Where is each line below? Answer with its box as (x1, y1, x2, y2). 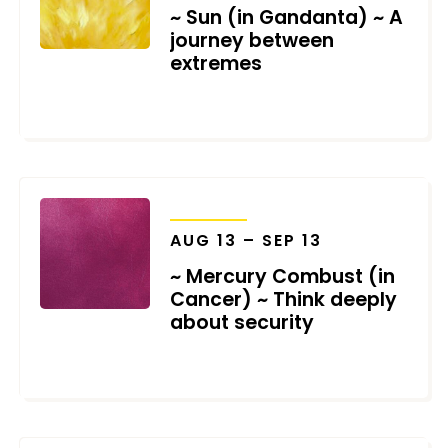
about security (170, 309, 315, 337)
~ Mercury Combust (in (170, 263, 396, 291)
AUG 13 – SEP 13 (170, 229, 323, 253)
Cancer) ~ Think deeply (170, 286, 398, 314)
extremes (170, 49, 263, 77)
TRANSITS (170, 199, 248, 215)
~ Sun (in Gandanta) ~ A (170, 3, 404, 31)
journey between (170, 26, 335, 54)
